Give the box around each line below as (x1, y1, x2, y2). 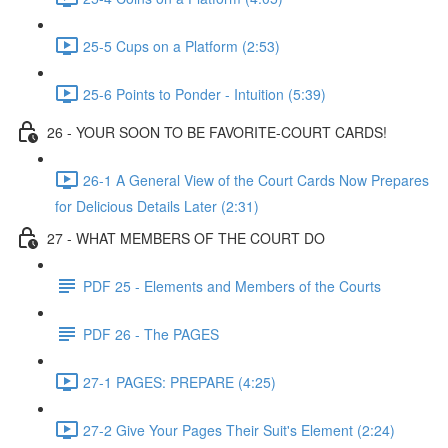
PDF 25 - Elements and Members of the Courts (83, 275, 381, 296)
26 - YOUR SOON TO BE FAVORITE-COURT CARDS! (47, 121, 387, 142)
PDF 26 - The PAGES (83, 323, 219, 344)
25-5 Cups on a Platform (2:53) (83, 35, 280, 56)
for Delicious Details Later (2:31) (55, 196, 259, 216)
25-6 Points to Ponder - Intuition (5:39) (83, 83, 326, 104)
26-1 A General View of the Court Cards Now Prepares (83, 169, 429, 190)
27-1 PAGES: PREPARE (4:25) (83, 371, 276, 392)
